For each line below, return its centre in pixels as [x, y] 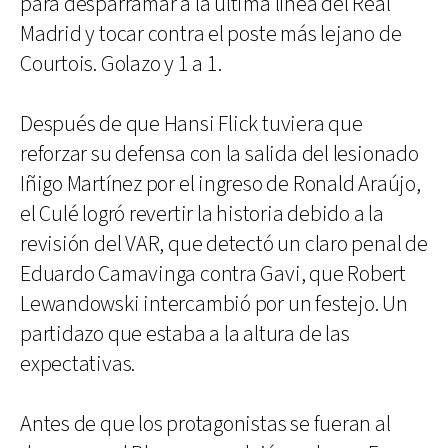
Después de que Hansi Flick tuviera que [191, 124]
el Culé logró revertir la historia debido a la [202, 214]
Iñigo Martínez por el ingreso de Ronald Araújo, [220, 184]
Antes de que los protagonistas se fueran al [205, 424]
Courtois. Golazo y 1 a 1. [121, 64]
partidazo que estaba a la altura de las [185, 334]
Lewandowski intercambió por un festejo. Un [214, 304]
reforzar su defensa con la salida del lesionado [219, 154]
